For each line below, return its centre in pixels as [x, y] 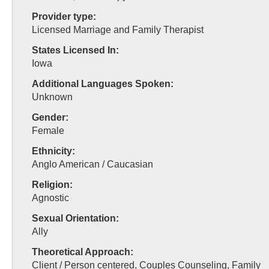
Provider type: [64, 17]
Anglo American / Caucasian [92, 164]
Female [48, 131]
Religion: [52, 185]
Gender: [50, 117]
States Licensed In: [75, 50]
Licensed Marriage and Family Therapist [118, 30]
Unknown [52, 97]
